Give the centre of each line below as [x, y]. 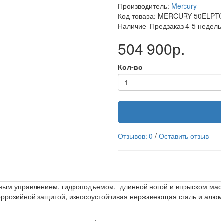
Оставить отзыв [184, 136]
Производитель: [145, 6]
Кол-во [130, 67]
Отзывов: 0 [135, 136]
